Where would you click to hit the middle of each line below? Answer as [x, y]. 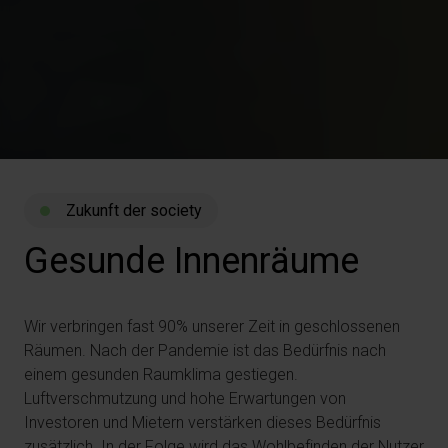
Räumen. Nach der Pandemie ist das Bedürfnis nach [205, 350]
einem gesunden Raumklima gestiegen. [161, 374]
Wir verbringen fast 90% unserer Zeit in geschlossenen [212, 326]
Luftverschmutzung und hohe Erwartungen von [185, 398]
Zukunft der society [132, 210]
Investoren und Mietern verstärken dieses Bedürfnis [202, 422]
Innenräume [266, 261]
